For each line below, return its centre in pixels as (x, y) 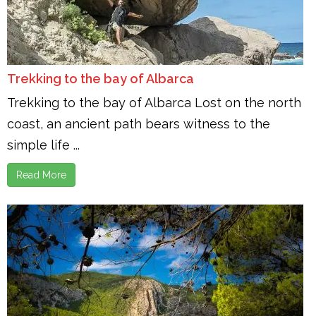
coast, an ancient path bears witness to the (139, 124)
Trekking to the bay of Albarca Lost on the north (154, 103)
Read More (41, 175)
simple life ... (43, 145)
